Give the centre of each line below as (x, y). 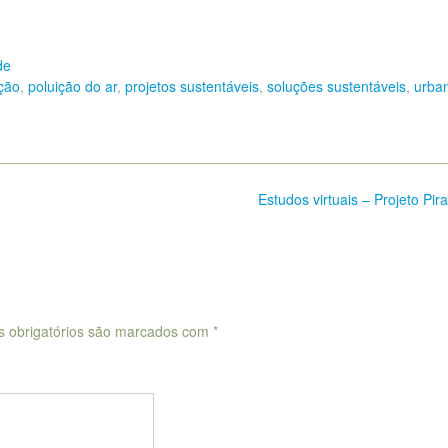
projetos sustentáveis (192, 86)
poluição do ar (72, 86)
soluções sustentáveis (336, 86)
